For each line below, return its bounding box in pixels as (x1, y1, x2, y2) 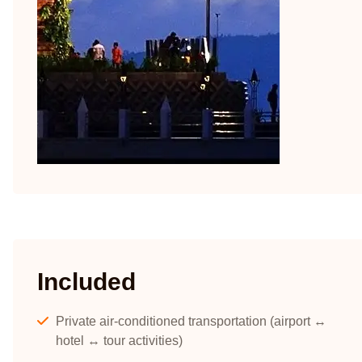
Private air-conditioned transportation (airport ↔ (55, 314, 326, 328)
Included (37, 268, 136, 295)
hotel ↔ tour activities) (55, 334, 183, 347)
